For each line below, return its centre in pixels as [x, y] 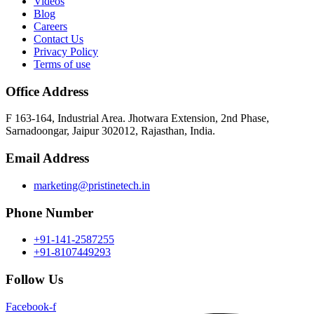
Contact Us [59, 39]
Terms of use [62, 64]
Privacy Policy [66, 52]
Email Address [47, 158]
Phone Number [49, 212]
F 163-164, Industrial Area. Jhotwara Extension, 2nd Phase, [137, 118]
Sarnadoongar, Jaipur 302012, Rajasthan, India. [110, 131]
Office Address [47, 91]
